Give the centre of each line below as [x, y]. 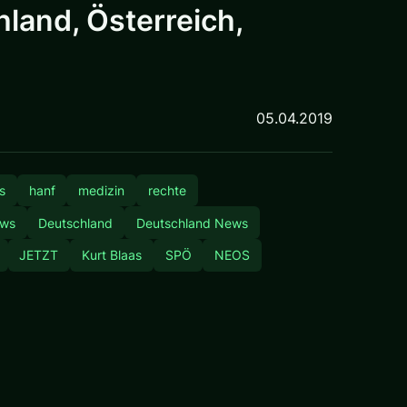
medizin [102, 190]
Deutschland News [192, 223]
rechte [167, 190]
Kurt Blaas [111, 255]
